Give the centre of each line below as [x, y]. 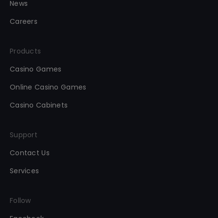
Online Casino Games [48, 87]
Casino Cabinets [39, 105]
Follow [20, 201]
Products [26, 51]
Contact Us [30, 153]
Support [24, 135]
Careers [24, 22]
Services [25, 171]
